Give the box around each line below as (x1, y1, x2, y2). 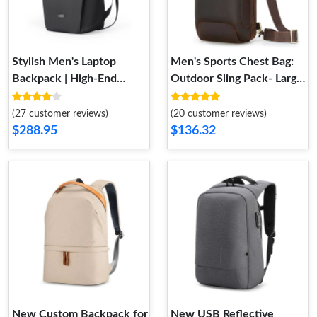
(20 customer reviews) (171, 109, 267, 119)
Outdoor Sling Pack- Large (171, 73, 303, 84)
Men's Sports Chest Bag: (171, 56, 294, 67)
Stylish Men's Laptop (12, 56, 116, 67)
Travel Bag (12, 90, 64, 101)
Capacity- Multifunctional (171, 90, 299, 101)
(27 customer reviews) (12, 109, 108, 119)
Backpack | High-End (12, 73, 117, 84)
